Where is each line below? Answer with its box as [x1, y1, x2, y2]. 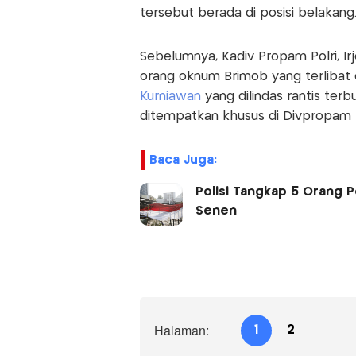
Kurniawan [139, 90, 205, 103]
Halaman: [153, 320, 209, 339]
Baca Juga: [149, 153, 217, 166]
